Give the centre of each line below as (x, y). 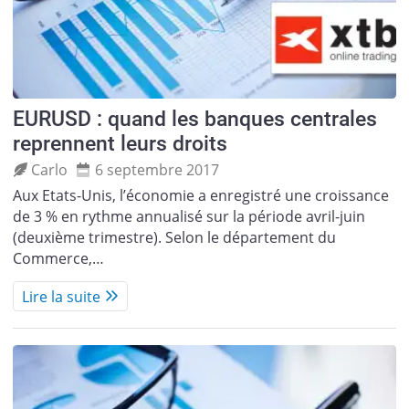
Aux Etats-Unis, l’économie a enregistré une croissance (200, 195)
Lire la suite (61, 296)
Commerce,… (58, 258)
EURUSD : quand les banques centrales (194, 119)
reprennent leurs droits (120, 143)
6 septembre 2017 (157, 170)
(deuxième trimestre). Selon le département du (174, 237)
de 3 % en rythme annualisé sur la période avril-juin (189, 216)
